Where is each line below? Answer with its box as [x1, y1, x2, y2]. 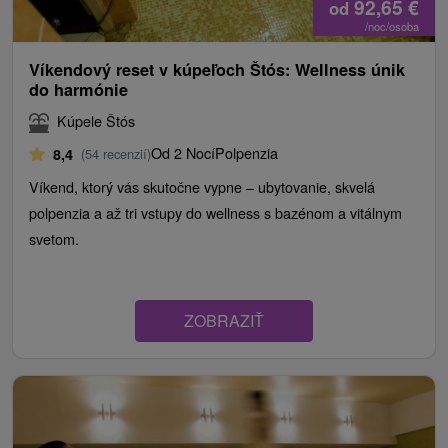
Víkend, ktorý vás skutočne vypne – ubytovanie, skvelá [29, 176, 375, 198]
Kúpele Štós [57, 110, 135, 132]
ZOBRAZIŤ [184, 309, 264, 333]
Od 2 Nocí [151, 142, 215, 164]
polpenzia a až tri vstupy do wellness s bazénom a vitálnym [29, 202, 402, 224]
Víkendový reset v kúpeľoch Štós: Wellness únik [29, 58, 405, 82]
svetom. [29, 228, 79, 250]
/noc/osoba [365, 18, 419, 35]
